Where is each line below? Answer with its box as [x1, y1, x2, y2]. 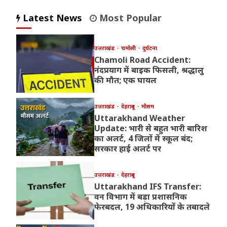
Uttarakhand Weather [94, 112, 185, 124]
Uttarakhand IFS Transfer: [94, 181, 201, 193]
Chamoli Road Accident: [94, 54, 191, 66]
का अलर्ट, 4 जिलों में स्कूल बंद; [94, 133, 193, 144]
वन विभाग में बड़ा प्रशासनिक [94, 191, 187, 203]
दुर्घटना [142, 44, 157, 52]
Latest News [20, 12, 83, 24]
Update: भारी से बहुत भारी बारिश [94, 123, 207, 134]
